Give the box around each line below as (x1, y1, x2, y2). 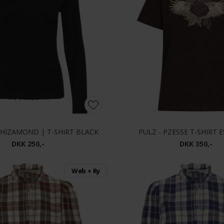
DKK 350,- (179, 139, 212, 149)
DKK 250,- (11, 139, 44, 149)
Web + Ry (71, 166, 100, 175)
